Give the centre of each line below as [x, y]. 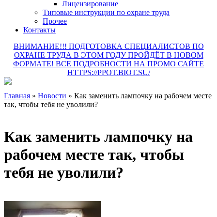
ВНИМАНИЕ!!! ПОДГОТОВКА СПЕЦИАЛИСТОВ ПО [108, 46]
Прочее [55, 21]
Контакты [39, 30]
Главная [17, 96]
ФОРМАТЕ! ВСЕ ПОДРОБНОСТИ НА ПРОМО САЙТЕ [108, 64]
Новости [52, 96]
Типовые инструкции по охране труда [106, 12]
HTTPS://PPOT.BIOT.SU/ [108, 72]
